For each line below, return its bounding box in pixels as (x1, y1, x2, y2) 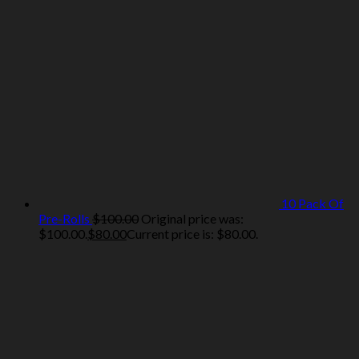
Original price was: (141, 211, 244, 227)
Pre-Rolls (38, 211, 90, 227)
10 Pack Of (281, 196, 344, 212)
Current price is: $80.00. (127, 226, 258, 242)
